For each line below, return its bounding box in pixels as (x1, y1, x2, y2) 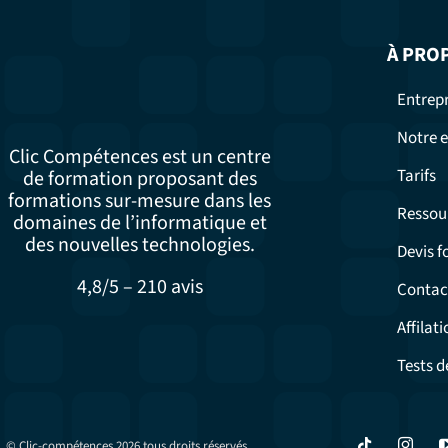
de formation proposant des (22, 165, 257, 194)
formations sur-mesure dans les (8, 187, 272, 216)
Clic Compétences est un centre (8, 143, 271, 172)
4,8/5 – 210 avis (76, 273, 203, 302)
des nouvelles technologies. (24, 231, 255, 260)
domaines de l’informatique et (12, 209, 267, 238)
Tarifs (396, 164, 436, 189)
